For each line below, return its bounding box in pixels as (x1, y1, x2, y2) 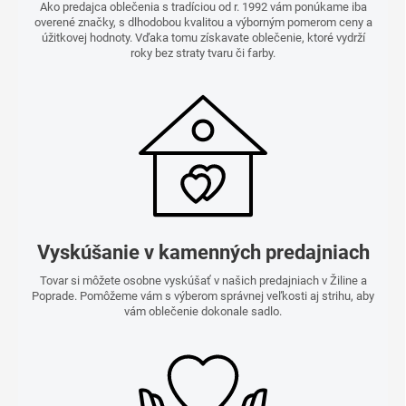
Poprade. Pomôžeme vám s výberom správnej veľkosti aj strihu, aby (32, 289, 374, 304)
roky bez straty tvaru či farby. (130, 46, 275, 61)
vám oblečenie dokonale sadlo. (124, 304, 282, 319)
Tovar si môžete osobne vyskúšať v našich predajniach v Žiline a (39, 274, 367, 288)
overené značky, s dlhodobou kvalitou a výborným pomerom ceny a (34, 15, 372, 30)
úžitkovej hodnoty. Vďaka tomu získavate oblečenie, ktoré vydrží (41, 31, 365, 45)
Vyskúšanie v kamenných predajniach (36, 241, 370, 265)
